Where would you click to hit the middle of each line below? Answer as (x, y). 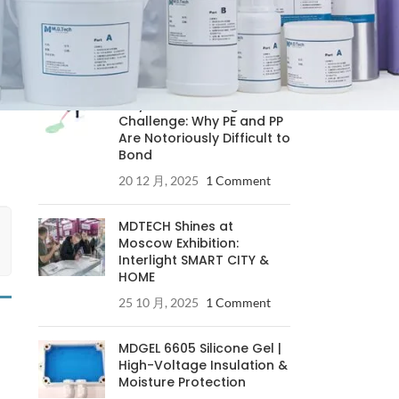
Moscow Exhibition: (178, 243)
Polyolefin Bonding (178, 104)
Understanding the (179, 87)
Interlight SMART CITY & (193, 260)
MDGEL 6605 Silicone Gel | (199, 348)
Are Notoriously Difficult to (204, 138)
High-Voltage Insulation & (203, 365)
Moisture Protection (182, 382)
